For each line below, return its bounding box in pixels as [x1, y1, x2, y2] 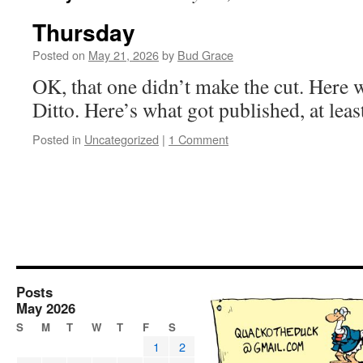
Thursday [32, 15, 135, 49]
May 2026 [16, 298, 75, 318]
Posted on [32, 46, 85, 63]
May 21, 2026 [88, 46, 159, 63]
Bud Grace [177, 46, 233, 63]
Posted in [32, 130, 81, 147]
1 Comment [169, 130, 228, 147]
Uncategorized [84, 130, 159, 147]
